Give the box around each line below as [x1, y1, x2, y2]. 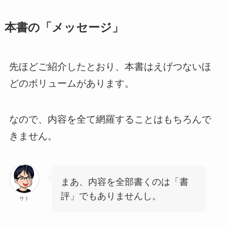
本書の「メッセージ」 [4, 21, 124, 34]
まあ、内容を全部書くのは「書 [60, 176, 188, 187]
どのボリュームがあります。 [9, 78, 134, 89]
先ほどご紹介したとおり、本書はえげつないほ [9, 61, 211, 72]
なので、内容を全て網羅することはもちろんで [9, 114, 211, 125]
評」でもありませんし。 [60, 191, 161, 201]
